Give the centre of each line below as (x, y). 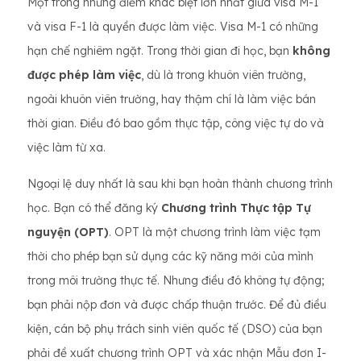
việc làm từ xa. (66, 147)
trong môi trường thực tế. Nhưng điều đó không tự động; (176, 280)
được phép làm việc (84, 75)
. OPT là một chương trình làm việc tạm (215, 232)
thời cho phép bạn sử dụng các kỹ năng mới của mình (170, 256)
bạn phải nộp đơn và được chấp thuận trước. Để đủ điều (177, 305)
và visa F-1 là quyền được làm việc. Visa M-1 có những (173, 27)
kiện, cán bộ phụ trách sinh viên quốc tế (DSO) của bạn (175, 329)
